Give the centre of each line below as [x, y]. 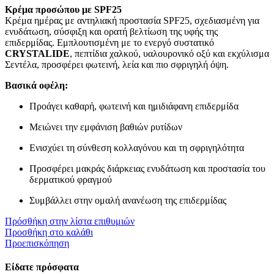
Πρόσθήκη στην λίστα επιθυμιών [70, 221]
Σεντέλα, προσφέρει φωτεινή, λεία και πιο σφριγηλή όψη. [117, 65]
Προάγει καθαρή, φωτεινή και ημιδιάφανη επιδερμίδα [134, 106]
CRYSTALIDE [37, 54]
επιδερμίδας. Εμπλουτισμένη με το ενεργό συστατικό [109, 43]
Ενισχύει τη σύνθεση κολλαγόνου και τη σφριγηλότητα [137, 148]
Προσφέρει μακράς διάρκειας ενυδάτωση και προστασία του [147, 169]
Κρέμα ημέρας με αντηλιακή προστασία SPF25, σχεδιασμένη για [132, 21]
